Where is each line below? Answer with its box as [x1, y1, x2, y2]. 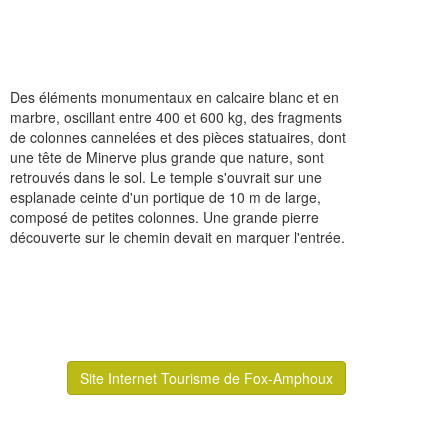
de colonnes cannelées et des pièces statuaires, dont [10, 127, 346, 148]
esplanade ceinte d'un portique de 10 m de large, [10, 187, 321, 208]
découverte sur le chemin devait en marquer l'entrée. [10, 227, 345, 248]
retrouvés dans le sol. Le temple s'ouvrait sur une [10, 167, 322, 188]
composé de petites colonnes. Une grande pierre [10, 207, 319, 228]
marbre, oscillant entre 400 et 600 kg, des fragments [10, 107, 342, 128]
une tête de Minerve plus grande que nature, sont [10, 147, 324, 168]
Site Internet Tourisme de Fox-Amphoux [80, 368, 333, 389]
